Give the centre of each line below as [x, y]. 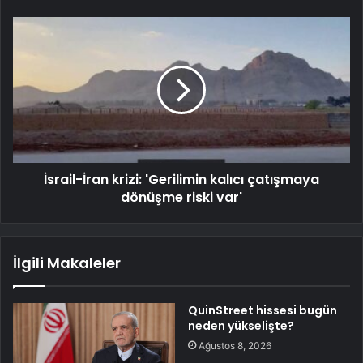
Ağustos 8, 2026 [235, 346]
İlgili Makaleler [67, 263]
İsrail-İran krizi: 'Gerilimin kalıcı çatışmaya [181, 180]
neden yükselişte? [241, 326]
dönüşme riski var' [181, 198]
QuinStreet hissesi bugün [263, 311]
